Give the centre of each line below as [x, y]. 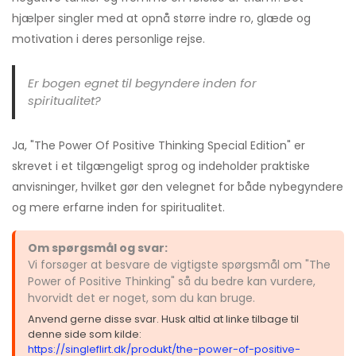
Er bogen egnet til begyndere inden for [142, 83]
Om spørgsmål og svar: [98, 248]
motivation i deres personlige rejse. [108, 39]
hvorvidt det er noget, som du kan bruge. [141, 298]
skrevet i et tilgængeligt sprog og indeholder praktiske [161, 166]
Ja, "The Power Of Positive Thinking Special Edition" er [159, 145]
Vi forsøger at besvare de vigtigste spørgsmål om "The [179, 264]
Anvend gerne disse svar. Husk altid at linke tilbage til [163, 319]
